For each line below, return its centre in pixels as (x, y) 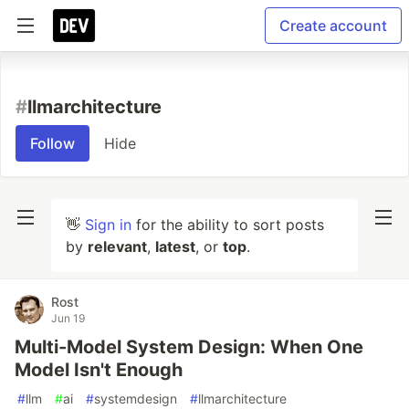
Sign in (108, 225)
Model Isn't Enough (99, 370)
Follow (52, 143)
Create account (333, 26)
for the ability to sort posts (228, 225)
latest (175, 246)
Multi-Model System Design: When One (189, 347)
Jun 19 (68, 318)
